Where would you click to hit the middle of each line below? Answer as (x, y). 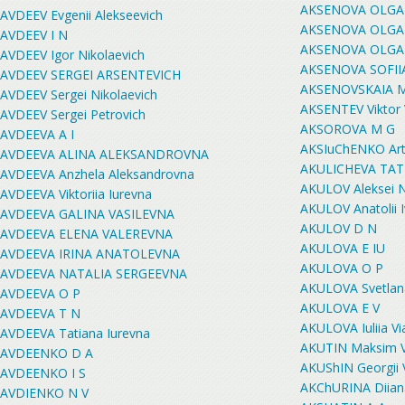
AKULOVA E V (340, 308)
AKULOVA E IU (343, 248)
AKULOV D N (339, 228)
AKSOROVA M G (348, 129)
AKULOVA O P (342, 268)
